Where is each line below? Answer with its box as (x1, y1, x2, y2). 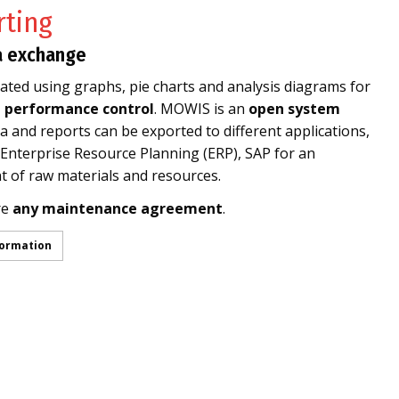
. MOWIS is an (154, 99, 249, 118)
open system (248, 99, 341, 118)
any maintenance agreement (12, 199, 224, 218)
